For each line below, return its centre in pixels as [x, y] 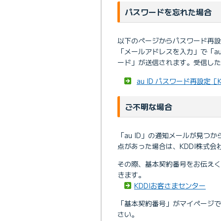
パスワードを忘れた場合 [168, 12]
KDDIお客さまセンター [170, 185]
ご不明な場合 [148, 106]
